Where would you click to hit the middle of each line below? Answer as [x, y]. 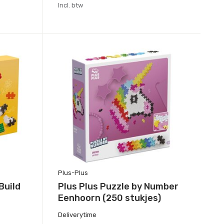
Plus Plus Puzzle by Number [118, 187]
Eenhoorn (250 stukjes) [109, 198]
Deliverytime [77, 215]
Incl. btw [70, 5]
